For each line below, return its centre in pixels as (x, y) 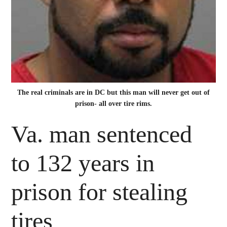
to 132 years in (83, 163)
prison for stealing (100, 192)
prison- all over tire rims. (113, 103)
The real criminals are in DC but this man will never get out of (113, 92)
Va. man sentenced (102, 134)
